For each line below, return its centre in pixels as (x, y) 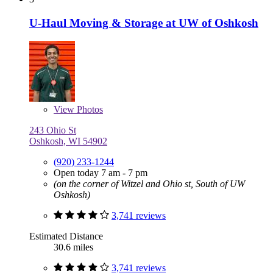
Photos (89, 110)
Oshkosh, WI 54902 (68, 141)
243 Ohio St (53, 130)
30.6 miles (73, 247)
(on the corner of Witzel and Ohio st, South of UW (149, 184)
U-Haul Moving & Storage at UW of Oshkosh (144, 23)
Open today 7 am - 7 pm (101, 173)
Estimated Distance (66, 236)
